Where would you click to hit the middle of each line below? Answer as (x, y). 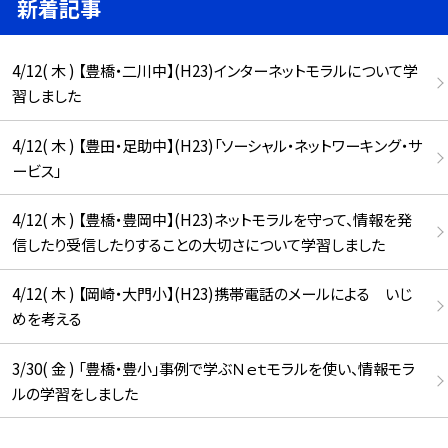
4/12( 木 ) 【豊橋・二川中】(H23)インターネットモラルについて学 (214, 70)
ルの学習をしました (74, 392)
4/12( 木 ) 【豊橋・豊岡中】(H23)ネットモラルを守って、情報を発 (211, 218)
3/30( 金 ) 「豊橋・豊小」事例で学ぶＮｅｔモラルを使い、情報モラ (213, 367)
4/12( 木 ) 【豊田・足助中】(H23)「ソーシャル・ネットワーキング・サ (216, 144)
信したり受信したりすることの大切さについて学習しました (198, 243)
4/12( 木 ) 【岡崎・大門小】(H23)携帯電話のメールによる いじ (211, 293)
